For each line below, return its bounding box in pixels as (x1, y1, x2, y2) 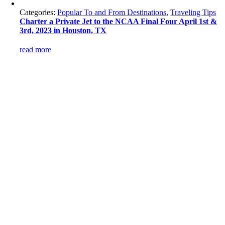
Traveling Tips (170, 8, 216, 17)
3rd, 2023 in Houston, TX (20, 26, 107, 35)
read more (20, 45, 52, 54)
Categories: (20, 8, 58, 17)
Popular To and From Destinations (57, 8, 167, 17)
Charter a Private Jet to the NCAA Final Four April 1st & (20, 17, 217, 26)
